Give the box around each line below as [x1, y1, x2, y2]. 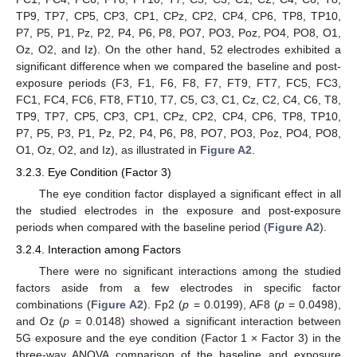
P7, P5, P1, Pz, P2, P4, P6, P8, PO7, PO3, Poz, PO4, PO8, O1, [16, 25, 341, 39]
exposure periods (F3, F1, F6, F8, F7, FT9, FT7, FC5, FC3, [16, 76, 341, 89]
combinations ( [16, 298, 92, 312]
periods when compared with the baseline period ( [16, 221, 268, 234]
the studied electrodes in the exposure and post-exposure [16, 204, 341, 218]
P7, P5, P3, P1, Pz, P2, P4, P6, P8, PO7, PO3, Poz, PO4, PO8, [16, 126, 341, 139]
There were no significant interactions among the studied [38, 265, 341, 278]
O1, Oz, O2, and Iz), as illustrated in [16, 143, 200, 156]
